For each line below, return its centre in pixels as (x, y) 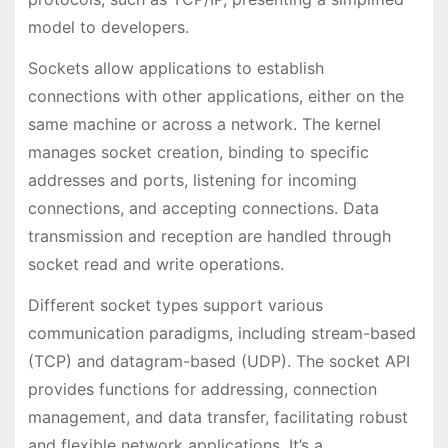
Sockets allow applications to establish (175, 67)
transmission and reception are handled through (209, 235)
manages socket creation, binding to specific (198, 151)
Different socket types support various (175, 304)
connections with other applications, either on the (215, 95)
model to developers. (108, 27)
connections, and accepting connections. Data (203, 207)
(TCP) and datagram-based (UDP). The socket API (218, 360)
